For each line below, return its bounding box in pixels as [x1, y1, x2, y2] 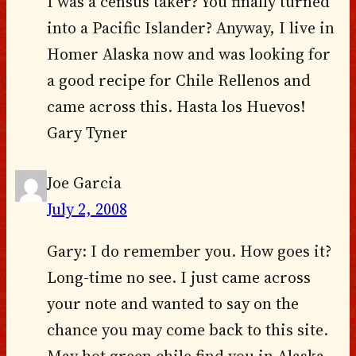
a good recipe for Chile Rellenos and [46, 68, 311, 91]
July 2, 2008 [46, 198, 127, 221]
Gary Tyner [46, 121, 128, 144]
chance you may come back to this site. [46, 319, 328, 342]
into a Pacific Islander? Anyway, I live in [46, 16, 335, 39]
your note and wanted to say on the [46, 292, 299, 315]
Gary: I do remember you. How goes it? [46, 240, 331, 263]
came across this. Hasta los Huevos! [46, 95, 305, 118]
